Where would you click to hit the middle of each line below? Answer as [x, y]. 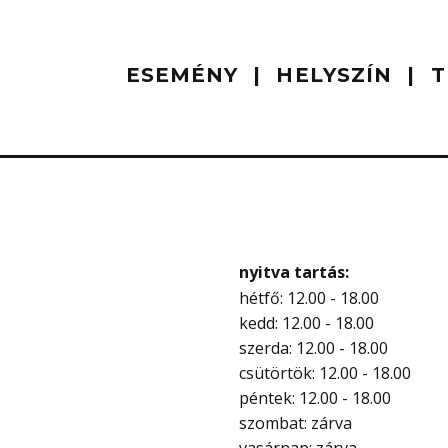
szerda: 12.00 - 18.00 [313, 348]
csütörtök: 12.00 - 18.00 [325, 373]
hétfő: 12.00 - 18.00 [309, 298]
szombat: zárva [295, 423]
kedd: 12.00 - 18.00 [306, 323]
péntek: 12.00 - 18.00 [315, 398]
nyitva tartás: [294, 272]
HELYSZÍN [334, 75]
